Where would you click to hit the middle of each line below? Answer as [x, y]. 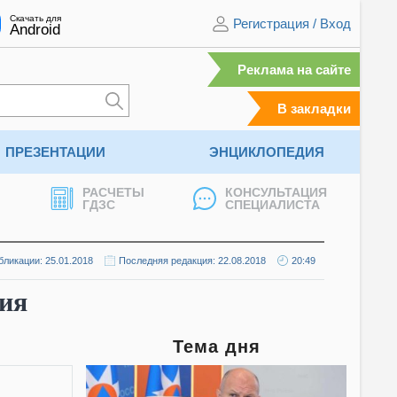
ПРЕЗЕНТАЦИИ [56, 152]
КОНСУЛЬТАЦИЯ [276, 192]
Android [35, 29]
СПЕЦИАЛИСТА [272, 205]
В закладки [314, 109]
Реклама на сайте [294, 70]
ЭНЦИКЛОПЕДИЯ [266, 152]
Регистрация [271, 23]
